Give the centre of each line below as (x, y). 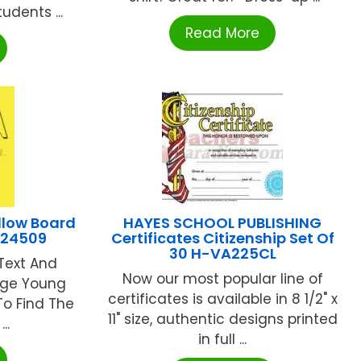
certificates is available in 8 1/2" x (222, 299)
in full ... (223, 340)
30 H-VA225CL (222, 254)
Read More (223, 33)
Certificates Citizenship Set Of (222, 239)
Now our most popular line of (222, 279)
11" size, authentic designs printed (222, 320)
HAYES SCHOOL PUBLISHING (223, 223)
